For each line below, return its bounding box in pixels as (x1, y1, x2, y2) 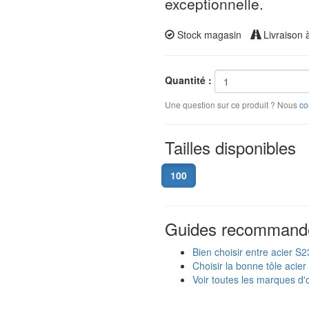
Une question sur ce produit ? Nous (165, 99, 299, 110)
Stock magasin (175, 28, 241, 41)
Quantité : (165, 72, 212, 87)
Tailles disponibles (165, 135, 296, 159)
